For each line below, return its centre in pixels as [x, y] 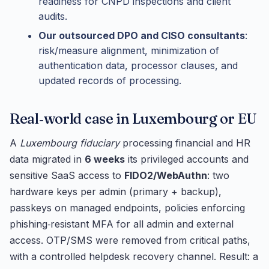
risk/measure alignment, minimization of [129, 50]
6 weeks [105, 159]
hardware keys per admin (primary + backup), [116, 191]
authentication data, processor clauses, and [138, 65]
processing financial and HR [185, 143]
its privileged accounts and [187, 159]
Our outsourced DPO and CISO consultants [142, 35]
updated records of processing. [110, 80]
